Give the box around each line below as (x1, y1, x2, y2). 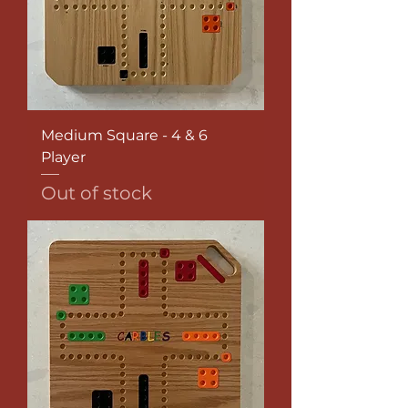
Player (41, 148, 86, 167)
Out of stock (41, 182, 152, 205)
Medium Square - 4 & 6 (41, 127, 208, 145)
